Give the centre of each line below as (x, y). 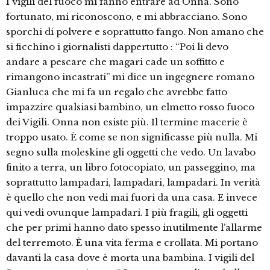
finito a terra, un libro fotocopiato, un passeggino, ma (131, 168)
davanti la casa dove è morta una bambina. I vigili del (130, 258)
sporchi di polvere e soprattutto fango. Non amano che (135, 32)
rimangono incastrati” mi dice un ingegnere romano (130, 77)
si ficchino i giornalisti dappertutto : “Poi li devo (117, 47)
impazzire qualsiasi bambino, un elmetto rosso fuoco (130, 107)
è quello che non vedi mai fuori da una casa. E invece (132, 198)
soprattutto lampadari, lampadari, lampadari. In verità (133, 183)
